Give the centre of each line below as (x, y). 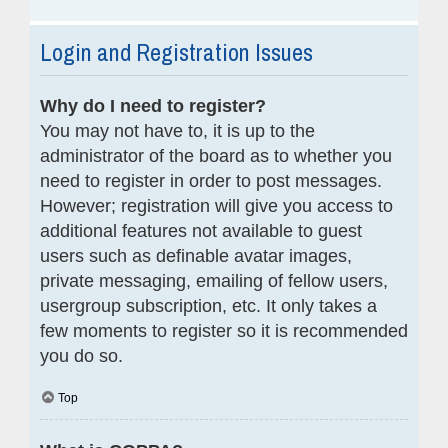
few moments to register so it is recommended (224, 330)
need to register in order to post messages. (211, 180)
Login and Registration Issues (176, 51)
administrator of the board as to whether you (216, 155)
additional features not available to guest (201, 230)
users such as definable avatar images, (196, 255)
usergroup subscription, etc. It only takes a (208, 305)
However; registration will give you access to (216, 205)
